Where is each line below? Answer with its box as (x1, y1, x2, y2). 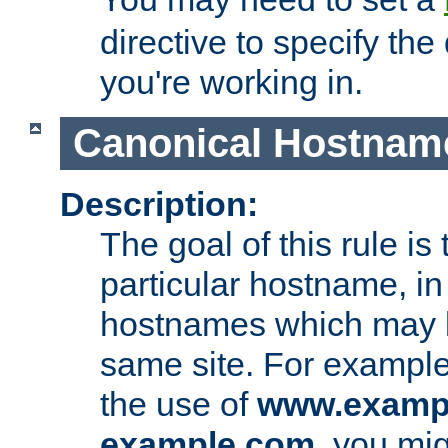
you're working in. (100, 63, 363, 102)
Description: (60, 184, 258, 223)
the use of (100, 384, 257, 423)
